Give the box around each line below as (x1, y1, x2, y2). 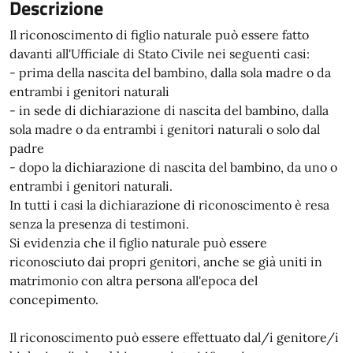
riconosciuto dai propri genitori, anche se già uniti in (9, 254, 322, 269)
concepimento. (9, 292, 98, 307)
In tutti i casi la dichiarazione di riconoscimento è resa (9, 197, 329, 213)
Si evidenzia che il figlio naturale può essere (9, 235, 267, 251)
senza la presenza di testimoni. (9, 216, 189, 232)
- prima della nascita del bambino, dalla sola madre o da (9, 65, 331, 80)
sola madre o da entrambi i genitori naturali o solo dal (9, 121, 320, 137)
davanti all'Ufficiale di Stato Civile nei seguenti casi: (9, 46, 310, 61)
